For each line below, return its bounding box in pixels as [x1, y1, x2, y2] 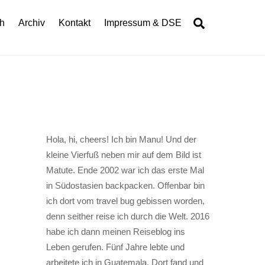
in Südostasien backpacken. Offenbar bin [46, 180, 205, 191]
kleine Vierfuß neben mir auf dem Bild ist [46, 150, 201, 160]
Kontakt [59, 17, 91, 28]
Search [204, 15, 241, 28]
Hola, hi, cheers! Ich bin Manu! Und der [46, 134, 196, 145]
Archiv [18, 17, 46, 28]
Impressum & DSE [104, 17, 182, 28]
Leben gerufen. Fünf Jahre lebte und [46, 242, 185, 253]
